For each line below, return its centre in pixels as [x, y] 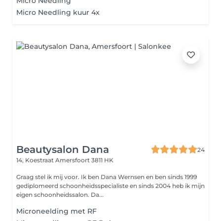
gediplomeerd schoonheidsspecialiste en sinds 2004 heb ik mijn [110, 186]
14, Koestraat [36, 160]
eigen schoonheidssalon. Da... [60, 195]
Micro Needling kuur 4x [58, 12]
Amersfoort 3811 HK [84, 160]
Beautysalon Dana [63, 149]
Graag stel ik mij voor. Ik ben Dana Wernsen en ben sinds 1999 [107, 177]
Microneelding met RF [56, 211]
